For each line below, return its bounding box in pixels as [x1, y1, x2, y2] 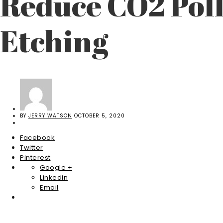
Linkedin [40, 173, 68, 183]
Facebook [20, 133, 55, 143]
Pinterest [20, 153, 51, 163]
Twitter [20, 143, 43, 153]
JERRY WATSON [28, 112, 72, 120]
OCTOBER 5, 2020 [74, 112, 125, 120]
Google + [40, 163, 72, 173]
